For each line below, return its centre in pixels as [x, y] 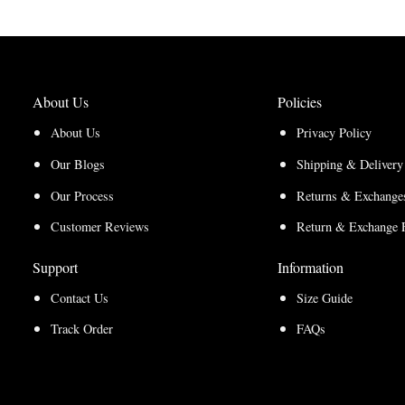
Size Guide [324, 297]
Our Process [83, 195]
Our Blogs [78, 164]
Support [55, 267]
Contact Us [80, 297]
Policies [299, 102]
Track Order [82, 329]
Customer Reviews [100, 227]
